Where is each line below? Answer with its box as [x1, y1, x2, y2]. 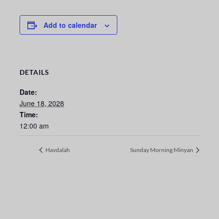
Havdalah [44, 146, 70, 154]
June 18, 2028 [20, 98, 64, 109]
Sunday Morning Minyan [130, 146, 194, 154]
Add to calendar [44, 20, 97, 30]
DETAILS [20, 68, 49, 77]
